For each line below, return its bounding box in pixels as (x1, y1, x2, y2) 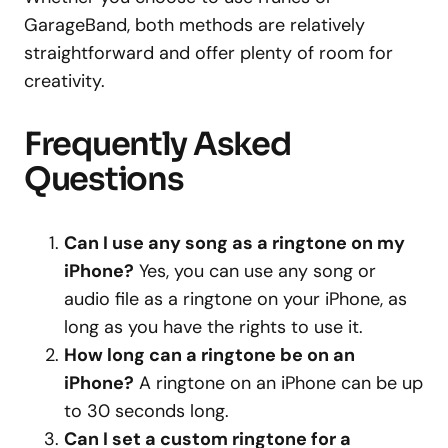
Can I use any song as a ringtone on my (64, 231, 405, 256)
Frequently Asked (24, 124, 291, 165)
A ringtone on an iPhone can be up (134, 371, 423, 396)
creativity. (24, 69, 105, 94)
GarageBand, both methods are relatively (24, 13, 365, 38)
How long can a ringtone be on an (64, 343, 355, 368)
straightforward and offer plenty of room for (24, 41, 393, 66)
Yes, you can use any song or (134, 259, 376, 284)
